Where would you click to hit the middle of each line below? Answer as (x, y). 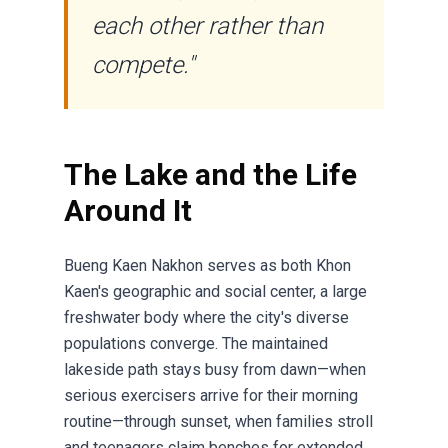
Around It (128, 210)
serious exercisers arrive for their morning (211, 395)
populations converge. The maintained (196, 343)
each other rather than (207, 26)
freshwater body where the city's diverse (206, 317)
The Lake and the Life (210, 174)
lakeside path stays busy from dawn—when (215, 369)
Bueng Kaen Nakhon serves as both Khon (207, 265)
